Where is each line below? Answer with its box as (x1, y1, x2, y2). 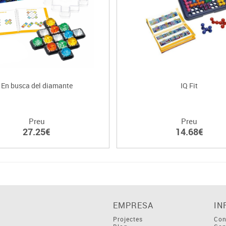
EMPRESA (113, 199, 153, 211)
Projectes (113, 214, 143, 223)
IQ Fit (181, 80, 198, 90)
